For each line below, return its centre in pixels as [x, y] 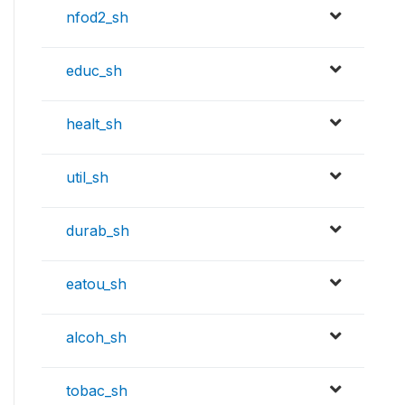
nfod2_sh [97, 18]
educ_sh [94, 71]
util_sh [87, 178]
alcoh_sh [96, 338]
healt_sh [94, 124]
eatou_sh [96, 284]
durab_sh [98, 231]
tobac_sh [97, 391]
